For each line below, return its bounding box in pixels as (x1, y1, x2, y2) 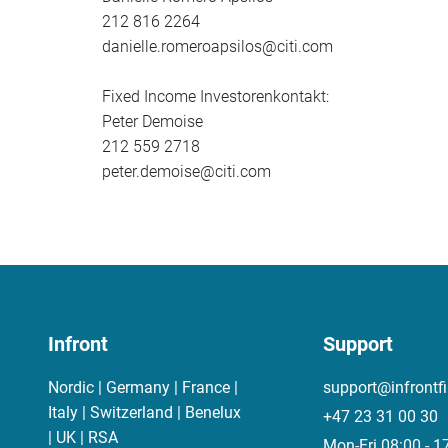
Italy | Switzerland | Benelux (48, 403, 241, 422)
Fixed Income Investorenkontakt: (102, 87, 329, 106)
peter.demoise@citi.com (102, 162, 271, 181)
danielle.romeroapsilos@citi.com (102, 37, 333, 56)
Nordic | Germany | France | (48, 378, 238, 397)
